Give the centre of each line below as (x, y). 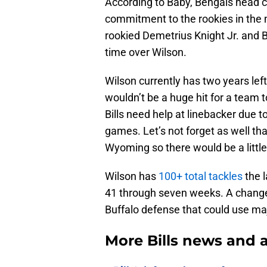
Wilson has (132, 176)
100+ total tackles (201, 176)
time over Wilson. (146, 52)
